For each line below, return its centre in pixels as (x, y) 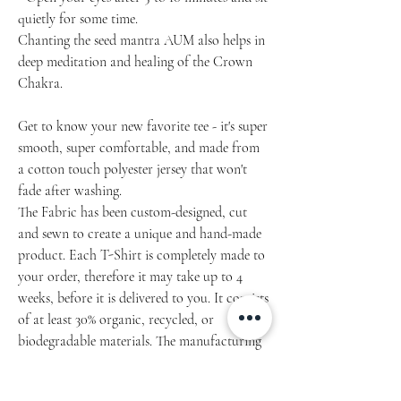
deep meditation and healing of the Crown (135, 62)
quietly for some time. (78, 19)
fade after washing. (70, 191)
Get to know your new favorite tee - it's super (143, 127)
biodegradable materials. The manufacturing (140, 341)
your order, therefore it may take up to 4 (130, 277)
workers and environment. (90, 384)
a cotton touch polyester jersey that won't (132, 170)
